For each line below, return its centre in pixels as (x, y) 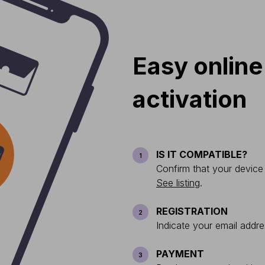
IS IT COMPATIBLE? (202, 154)
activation (190, 99)
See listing (178, 183)
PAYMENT (180, 254)
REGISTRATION (192, 211)
